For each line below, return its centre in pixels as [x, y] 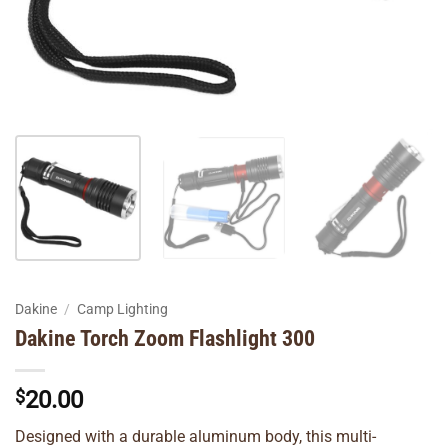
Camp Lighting [123, 309]
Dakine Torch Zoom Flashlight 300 [165, 337]
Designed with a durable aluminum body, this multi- [195, 436]
